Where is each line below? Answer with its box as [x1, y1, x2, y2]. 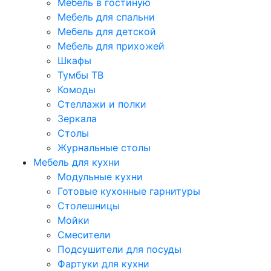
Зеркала [57, 113, 97, 125]
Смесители [57, 229, 111, 241]
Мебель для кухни [33, 156, 120, 168]
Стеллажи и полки [57, 98, 146, 110]
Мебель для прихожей [57, 40, 165, 52]
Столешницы [57, 200, 120, 212]
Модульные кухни [57, 171, 143, 183]
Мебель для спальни [57, 11, 155, 23]
